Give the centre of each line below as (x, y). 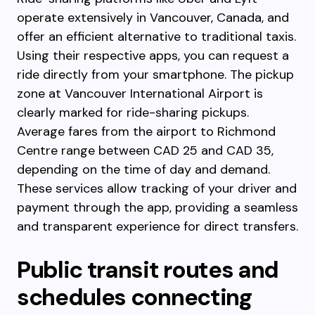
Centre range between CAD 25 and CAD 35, (145, 150)
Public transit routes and (148, 270)
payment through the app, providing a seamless (157, 207)
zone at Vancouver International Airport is (140, 94)
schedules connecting (134, 297)
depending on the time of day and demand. (143, 169)
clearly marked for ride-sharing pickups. (133, 112)
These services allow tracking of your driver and (157, 188)
